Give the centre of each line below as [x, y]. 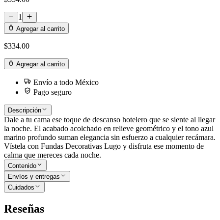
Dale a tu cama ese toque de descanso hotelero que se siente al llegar [110, 120]
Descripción [25, 110]
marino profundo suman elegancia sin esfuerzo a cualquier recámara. [110, 137]
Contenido [22, 165]
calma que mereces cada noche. [53, 155]
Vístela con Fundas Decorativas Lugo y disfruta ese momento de [104, 146]
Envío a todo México [65, 82]
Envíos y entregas [34, 176]
